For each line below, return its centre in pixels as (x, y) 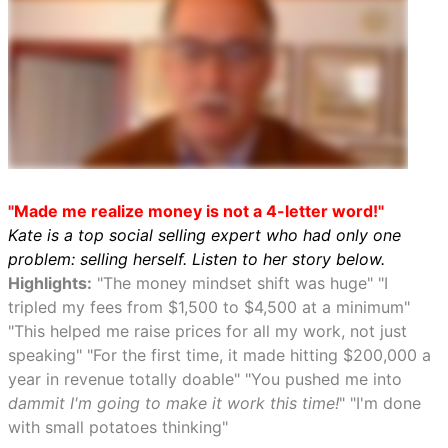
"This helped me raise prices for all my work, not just (207, 331)
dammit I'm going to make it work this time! (173, 403)
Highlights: (50, 283)
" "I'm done (380, 403)
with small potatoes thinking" (118, 427)
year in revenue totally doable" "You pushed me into (205, 379)
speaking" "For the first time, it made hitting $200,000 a (219, 355)
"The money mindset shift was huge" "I (240, 283)
